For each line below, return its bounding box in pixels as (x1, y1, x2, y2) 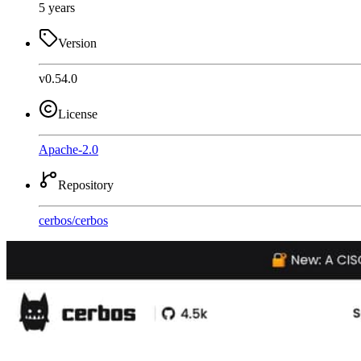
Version (58, 35, 97, 50)
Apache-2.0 (39, 142, 98, 156)
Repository (58, 177, 114, 192)
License (58, 106, 98, 121)
